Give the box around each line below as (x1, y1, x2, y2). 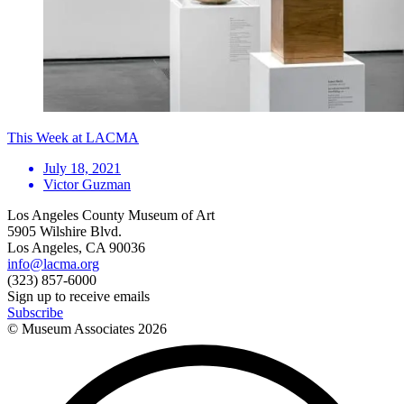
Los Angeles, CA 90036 (7, 239, 145, 255)
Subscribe (7, 304, 63, 320)
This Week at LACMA (7, 129, 139, 145)
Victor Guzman (43, 176, 131, 192)
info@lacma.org (7, 255, 99, 271)
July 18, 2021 (43, 160, 121, 176)
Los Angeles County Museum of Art (7, 207, 215, 223)
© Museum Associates (7, 320, 138, 336)
